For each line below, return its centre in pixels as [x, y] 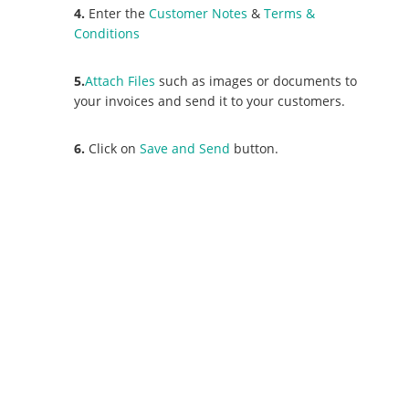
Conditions [107, 34]
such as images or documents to [257, 81]
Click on [113, 149]
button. [255, 149]
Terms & [290, 14]
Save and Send [185, 149]
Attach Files [121, 81]
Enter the [117, 14]
